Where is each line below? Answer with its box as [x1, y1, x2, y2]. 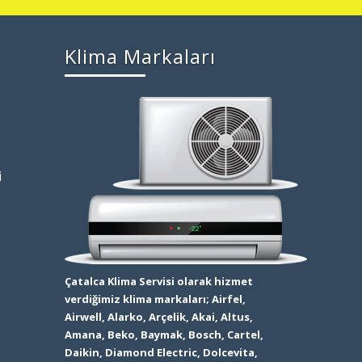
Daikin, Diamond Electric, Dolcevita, [64, 345, 258, 360]
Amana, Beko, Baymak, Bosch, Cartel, [64, 327, 263, 343]
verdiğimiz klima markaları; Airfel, [64, 292, 246, 307]
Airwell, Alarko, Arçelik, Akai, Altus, [64, 309, 253, 325]
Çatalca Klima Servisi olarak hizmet [64, 274, 253, 289]
